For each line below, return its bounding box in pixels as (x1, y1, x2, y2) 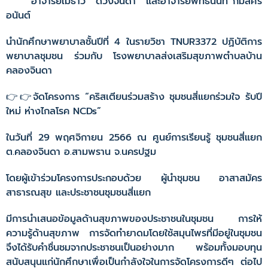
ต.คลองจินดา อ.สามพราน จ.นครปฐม (6, 145, 156, 159)
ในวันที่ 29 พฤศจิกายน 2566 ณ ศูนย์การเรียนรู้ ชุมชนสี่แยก (6, 130, 262, 145)
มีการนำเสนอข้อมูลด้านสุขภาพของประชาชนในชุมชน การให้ (6, 212, 262, 226)
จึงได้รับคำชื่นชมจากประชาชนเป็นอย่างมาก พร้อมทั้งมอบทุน (6, 240, 262, 255)
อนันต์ (6, 8, 31, 23)
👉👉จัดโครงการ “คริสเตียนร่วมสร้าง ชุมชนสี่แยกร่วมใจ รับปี (6, 90, 262, 104)
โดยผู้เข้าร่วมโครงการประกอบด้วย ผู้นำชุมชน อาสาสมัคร (6, 171, 262, 185)
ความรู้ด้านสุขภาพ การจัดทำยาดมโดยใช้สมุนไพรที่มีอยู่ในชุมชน (6, 226, 262, 240)
